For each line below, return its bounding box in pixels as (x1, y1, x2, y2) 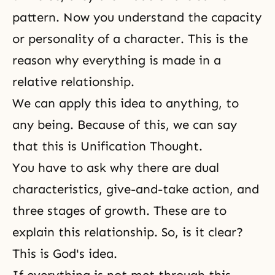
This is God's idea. (12, 246, 117, 261)
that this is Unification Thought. (12, 139, 203, 153)
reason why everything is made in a (12, 53, 221, 68)
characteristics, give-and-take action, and (12, 182, 259, 196)
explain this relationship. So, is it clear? (12, 225, 243, 239)
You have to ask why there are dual (12, 160, 219, 175)
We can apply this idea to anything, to (12, 96, 239, 110)
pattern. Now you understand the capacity (12, 10, 261, 25)
